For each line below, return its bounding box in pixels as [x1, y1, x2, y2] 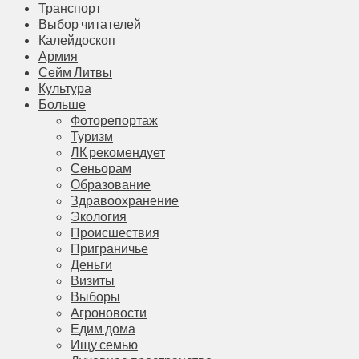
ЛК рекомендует [71, 143, 165, 159]
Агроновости [71, 304, 147, 320]
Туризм [71, 127, 113, 143]
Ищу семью [71, 336, 138, 352]
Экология [71, 208, 127, 224]
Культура [38, 79, 91, 95]
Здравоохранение [71, 192, 179, 208]
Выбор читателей [38, 15, 141, 31]
